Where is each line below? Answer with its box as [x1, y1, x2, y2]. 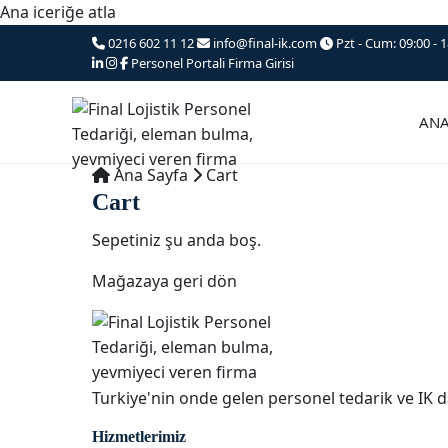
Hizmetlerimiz [92, 428, 186, 445]
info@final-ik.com [213, 34, 317, 52]
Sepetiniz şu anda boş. [92, 229, 261, 251]
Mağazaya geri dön [92, 270, 237, 292]
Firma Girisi [228, 54, 294, 72]
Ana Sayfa [110, 164, 188, 186]
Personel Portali [131, 54, 225, 72]
